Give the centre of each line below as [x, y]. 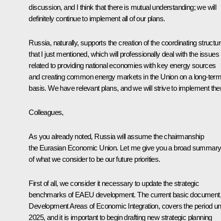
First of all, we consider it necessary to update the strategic [114, 183]
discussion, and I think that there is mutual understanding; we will [123, 7]
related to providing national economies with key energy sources [122, 65]
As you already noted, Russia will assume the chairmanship [116, 136]
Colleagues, [46, 112]
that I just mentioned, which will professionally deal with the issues [124, 54]
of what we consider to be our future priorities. [94, 159]
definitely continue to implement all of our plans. [97, 18]
